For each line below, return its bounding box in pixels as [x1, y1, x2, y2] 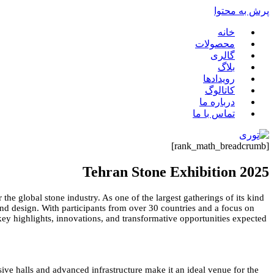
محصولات [195, 39, 235, 49]
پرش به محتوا [214, 6, 269, 16]
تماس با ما [193, 108, 235, 119]
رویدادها [203, 73, 235, 84]
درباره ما [199, 97, 235, 107]
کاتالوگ [205, 85, 235, 95]
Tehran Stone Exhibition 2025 [83, 163, 269, 180]
